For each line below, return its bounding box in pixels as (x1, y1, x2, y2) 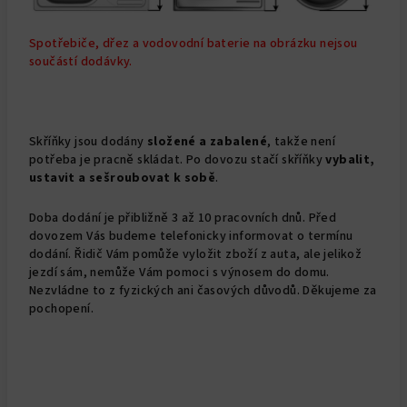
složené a (147, 132, 207, 151)
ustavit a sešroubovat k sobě (29, 168, 216, 187)
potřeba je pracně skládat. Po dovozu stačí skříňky (29, 150, 326, 169)
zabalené (210, 132, 268, 151)
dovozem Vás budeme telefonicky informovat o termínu (29, 226, 353, 245)
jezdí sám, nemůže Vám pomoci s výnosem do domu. (29, 263, 330, 282)
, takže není (267, 132, 336, 151)
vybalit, (325, 150, 375, 169)
